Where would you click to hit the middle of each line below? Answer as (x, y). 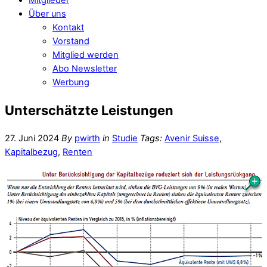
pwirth (87, 138)
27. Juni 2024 (32, 138)
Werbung (71, 82)
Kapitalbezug (31, 152)
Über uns (47, 13)
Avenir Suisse (192, 138)
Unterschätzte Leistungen (89, 110)
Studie (125, 138)
